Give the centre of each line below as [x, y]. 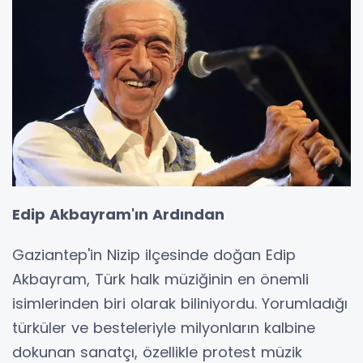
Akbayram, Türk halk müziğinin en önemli [160, 279]
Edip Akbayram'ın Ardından [118, 214]
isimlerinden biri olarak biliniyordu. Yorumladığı [180, 303]
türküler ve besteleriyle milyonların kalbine [164, 327]
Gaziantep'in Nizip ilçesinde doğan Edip [154, 254]
